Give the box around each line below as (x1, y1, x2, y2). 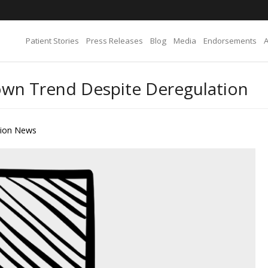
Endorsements (203, 35, 257, 46)
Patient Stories (26, 35, 79, 46)
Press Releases (86, 35, 143, 46)
